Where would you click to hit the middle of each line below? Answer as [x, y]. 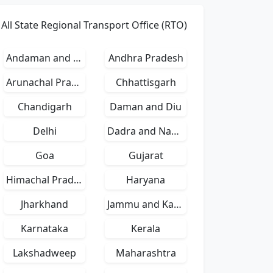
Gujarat [146, 155]
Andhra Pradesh [146, 58]
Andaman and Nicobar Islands [77, 58]
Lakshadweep [44, 253]
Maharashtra [146, 253]
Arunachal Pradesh [75, 82]
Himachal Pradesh [78, 180]
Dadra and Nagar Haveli [175, 131]
